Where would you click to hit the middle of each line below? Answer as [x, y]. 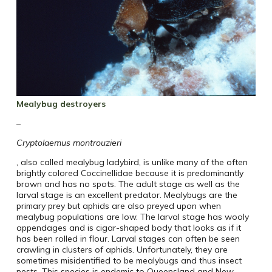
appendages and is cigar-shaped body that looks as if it [128, 228]
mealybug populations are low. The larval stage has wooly [132, 217]
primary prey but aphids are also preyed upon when [118, 206]
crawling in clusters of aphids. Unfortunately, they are [122, 250]
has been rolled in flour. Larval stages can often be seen [128, 239]
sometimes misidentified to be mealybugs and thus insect [129, 261]
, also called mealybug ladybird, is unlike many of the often [132, 162]
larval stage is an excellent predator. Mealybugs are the [127, 195]
